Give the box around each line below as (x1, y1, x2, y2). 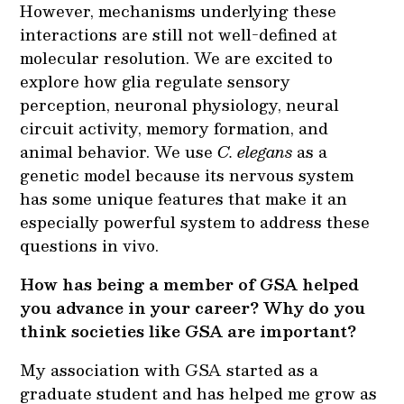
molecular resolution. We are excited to (20, 44, 334, 70)
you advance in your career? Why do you (20, 294, 366, 320)
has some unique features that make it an (20, 185, 348, 211)
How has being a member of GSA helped (20, 271, 360, 297)
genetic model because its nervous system (20, 161, 354, 188)
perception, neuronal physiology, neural (20, 91, 340, 117)
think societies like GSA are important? (20, 317, 362, 344)
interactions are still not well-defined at (20, 21, 338, 47)
